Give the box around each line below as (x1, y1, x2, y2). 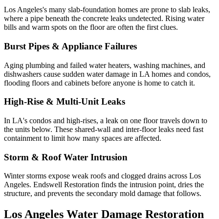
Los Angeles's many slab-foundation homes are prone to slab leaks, (4, 5, 210, 14)
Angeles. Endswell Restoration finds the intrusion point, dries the (4, 180, 204, 189)
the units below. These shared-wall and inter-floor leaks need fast (4, 125, 203, 133)
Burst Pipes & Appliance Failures (4, 41, 137, 51)
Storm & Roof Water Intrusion (4, 152, 128, 162)
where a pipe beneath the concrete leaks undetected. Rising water (4, 14, 204, 23)
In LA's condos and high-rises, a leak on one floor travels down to (4, 116, 207, 125)
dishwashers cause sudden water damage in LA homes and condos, (4, 69, 211, 78)
